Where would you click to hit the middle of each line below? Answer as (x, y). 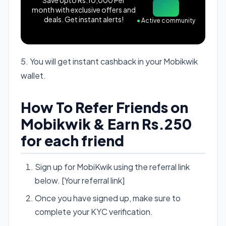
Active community (168, 21)
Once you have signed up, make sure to (108, 198)
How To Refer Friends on (104, 107)
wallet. (33, 75)
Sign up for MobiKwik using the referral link (112, 166)
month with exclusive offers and (84, 9)
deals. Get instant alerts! (84, 19)
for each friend (72, 140)
